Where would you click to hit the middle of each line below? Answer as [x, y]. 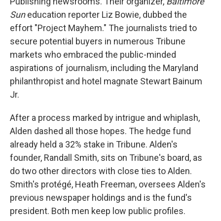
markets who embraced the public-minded [93, 55]
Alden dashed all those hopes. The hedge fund [100, 131]
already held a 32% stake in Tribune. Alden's [94, 144]
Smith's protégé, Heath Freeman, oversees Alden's [108, 184]
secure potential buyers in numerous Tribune [98, 41]
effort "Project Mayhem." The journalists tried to [103, 28]
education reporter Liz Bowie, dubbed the [106, 15]
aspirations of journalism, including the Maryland [104, 68]
